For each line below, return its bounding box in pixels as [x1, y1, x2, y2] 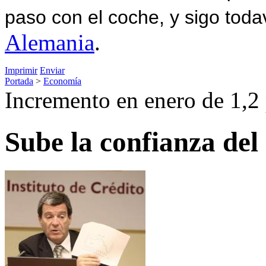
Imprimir [5, 65, 37, 75]
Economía [43, 75, 81, 86]
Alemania [5, 29, 94, 55]
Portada [5, 75, 33, 86]
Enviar [40, 65, 65, 75]
